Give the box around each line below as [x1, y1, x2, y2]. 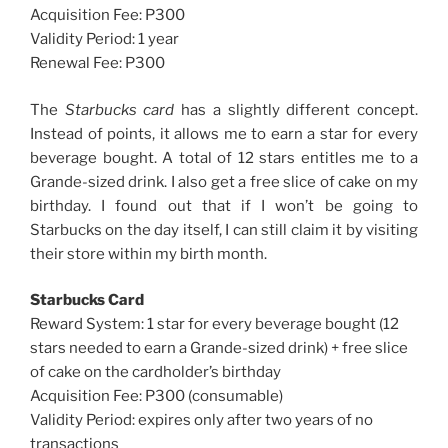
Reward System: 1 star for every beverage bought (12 [30, 315, 399, 334]
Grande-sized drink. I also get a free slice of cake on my [30, 172, 418, 191]
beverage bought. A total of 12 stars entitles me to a [30, 148, 418, 167]
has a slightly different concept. [174, 100, 419, 119]
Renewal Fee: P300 [30, 54, 165, 73]
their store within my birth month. [30, 244, 267, 263]
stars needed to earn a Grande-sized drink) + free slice [30, 339, 408, 358]
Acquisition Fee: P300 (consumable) [30, 387, 283, 406]
